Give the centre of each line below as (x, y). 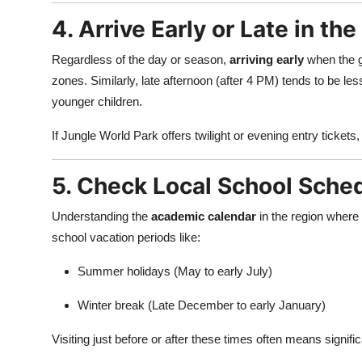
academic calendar (204, 216)
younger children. (97, 101)
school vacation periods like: (126, 237)
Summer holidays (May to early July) (175, 271)
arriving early (267, 59)
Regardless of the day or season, (141, 59)
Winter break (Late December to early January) (202, 305)
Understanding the (101, 216)
